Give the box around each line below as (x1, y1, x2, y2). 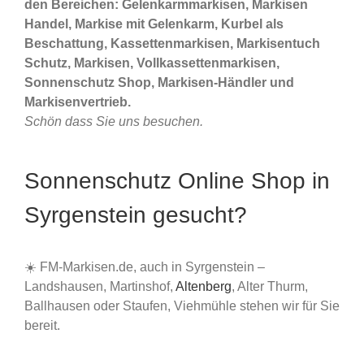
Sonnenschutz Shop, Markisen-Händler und (24, 76, 294, 90)
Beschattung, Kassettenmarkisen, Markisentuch (24, 37, 320, 51)
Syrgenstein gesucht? (24, 202, 247, 228)
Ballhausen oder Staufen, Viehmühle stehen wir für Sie (24, 298, 340, 313)
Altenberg (175, 279, 232, 293)
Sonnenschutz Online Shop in (24, 168, 330, 194)
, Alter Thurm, (232, 279, 308, 293)
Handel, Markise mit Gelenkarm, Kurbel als (24, 17, 284, 32)
